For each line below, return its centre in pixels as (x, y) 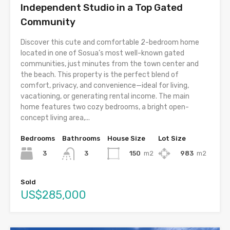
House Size (126, 139)
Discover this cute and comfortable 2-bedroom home (110, 43)
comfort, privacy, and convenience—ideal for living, (105, 86)
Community (48, 22)
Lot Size (172, 139)
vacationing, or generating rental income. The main (105, 97)
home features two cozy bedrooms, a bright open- (105, 107)
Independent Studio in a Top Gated (102, 8)
